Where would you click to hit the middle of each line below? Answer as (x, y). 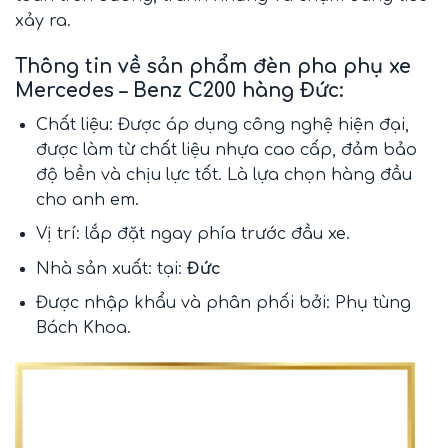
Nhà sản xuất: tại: (111, 268)
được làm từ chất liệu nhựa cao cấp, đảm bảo (226, 149)
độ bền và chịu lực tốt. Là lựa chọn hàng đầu (223, 174)
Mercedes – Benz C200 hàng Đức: (179, 90)
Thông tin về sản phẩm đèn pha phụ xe (213, 66)
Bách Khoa (81, 328)
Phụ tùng (372, 303)
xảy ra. (43, 21)
